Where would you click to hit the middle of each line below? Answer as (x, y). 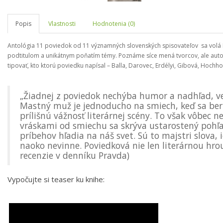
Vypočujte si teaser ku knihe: (56, 179)
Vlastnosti (62, 24)
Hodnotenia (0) (114, 24)
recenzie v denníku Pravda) (75, 155)
